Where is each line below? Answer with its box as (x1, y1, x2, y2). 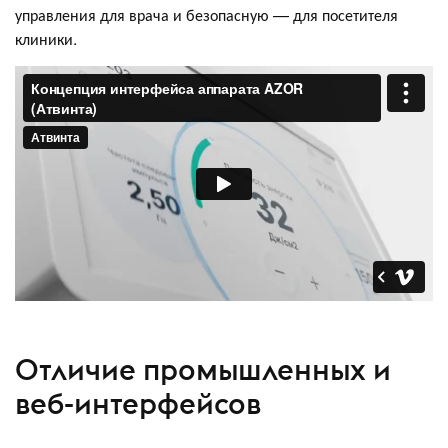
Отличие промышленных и (15, 351, 391, 389)
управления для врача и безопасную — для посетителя (15, 2, 398, 26)
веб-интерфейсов (15, 385, 261, 423)
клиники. (15, 26, 85, 50)
